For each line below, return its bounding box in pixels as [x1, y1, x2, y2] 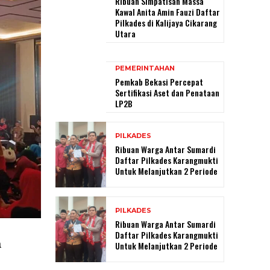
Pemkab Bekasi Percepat [115, 75, 203, 88]
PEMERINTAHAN [115, 63, 175, 72]
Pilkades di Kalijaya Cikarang [115, 16, 217, 29]
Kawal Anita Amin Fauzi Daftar [115, 5, 220, 18]
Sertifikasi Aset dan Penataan [115, 86, 219, 99]
